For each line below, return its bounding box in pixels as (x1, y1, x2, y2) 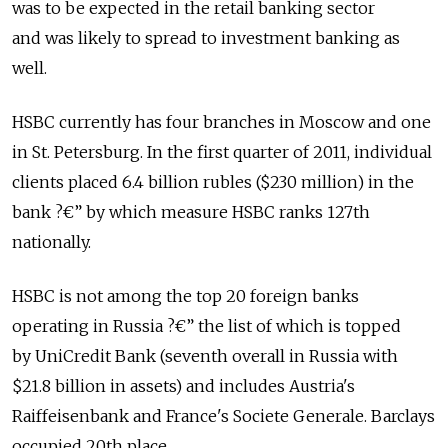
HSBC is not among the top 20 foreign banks (12, 286, 359, 307)
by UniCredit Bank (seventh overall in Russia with (12, 346, 398, 367)
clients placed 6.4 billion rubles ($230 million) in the (12, 172, 414, 193)
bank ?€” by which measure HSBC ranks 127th (12, 202, 370, 223)
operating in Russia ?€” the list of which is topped (12, 316, 401, 337)
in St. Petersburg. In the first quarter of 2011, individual (12, 142, 432, 163)
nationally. (12, 232, 91, 253)
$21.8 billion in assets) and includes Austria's (12, 376, 355, 397)
